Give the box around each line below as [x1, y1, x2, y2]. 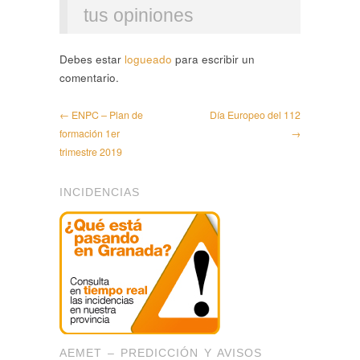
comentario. [59, 70, 119, 86]
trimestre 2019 [59, 144, 122, 159]
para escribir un [172, 51, 255, 67]
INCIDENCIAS [59, 186, 140, 198]
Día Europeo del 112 [210, 107, 301, 122]
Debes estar [59, 51, 125, 67]
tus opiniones [84, 6, 194, 27]
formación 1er [59, 125, 120, 141]
